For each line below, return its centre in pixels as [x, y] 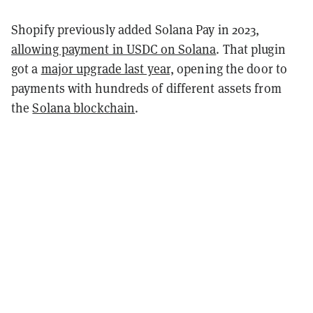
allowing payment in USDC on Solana [114, 49]
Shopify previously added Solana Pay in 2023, [136, 29]
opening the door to [231, 68]
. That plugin [251, 49]
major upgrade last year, [108, 68]
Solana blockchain [84, 108]
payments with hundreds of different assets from [146, 88]
